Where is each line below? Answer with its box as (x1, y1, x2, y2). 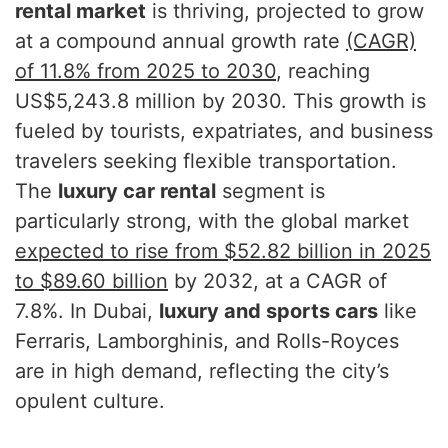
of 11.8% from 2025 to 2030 (15, 59, 276, 84)
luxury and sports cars (159, 299, 378, 324)
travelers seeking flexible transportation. (15, 149, 397, 174)
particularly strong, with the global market (15, 209, 409, 234)
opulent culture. (15, 389, 165, 414)
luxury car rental (58, 179, 216, 204)
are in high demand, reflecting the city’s (15, 359, 389, 384)
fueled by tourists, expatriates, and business (15, 119, 433, 144)
